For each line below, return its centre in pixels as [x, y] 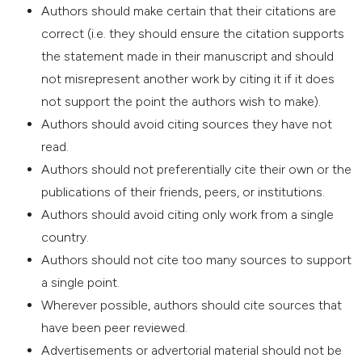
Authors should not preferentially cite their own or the [197, 169]
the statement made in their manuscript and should [188, 56]
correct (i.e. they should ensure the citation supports [193, 33]
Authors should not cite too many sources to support [197, 259]
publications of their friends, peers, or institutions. [183, 192]
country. [65, 237]
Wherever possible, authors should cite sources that [192, 305]
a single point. [81, 282]
